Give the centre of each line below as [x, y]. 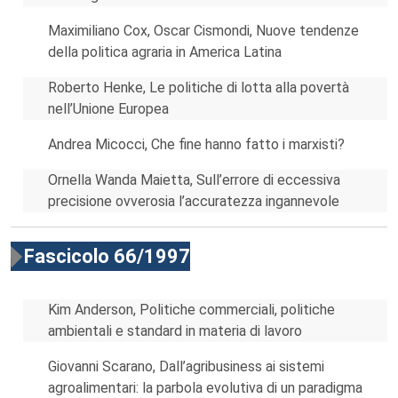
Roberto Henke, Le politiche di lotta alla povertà [199, 88]
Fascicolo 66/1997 [107, 256]
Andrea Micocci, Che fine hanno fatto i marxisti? [196, 144]
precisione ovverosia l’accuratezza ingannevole [194, 201]
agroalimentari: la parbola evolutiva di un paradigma [205, 388]
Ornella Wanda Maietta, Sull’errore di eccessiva [194, 180]
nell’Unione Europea [108, 109]
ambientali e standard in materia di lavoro [175, 331]
